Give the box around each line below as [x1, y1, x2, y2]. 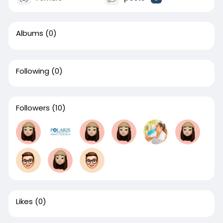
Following [15, 66, 49, 76]
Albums [15, 28, 43, 38]
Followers [15, 103, 50, 113]
